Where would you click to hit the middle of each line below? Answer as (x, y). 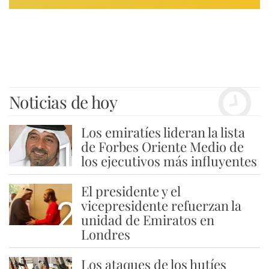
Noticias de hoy (63, 102)
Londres (105, 234)
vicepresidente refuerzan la (161, 206)
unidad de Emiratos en (147, 220)
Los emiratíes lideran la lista (163, 132)
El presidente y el (131, 191)
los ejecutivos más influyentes (169, 161)
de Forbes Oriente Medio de (162, 147)
